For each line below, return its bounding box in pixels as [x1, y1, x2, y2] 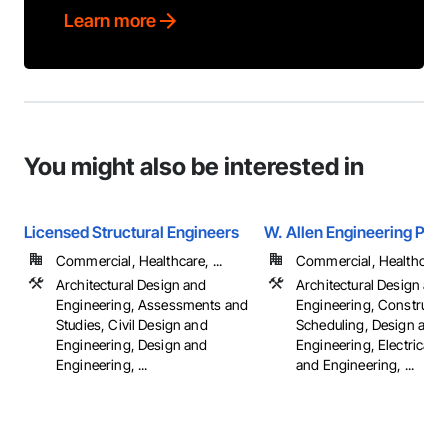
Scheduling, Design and [296, 316, 442, 333]
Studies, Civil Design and [56, 316, 208, 333]
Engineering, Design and [56, 336, 208, 353]
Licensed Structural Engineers [24, 222, 239, 242]
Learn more [64, 10, 156, 31]
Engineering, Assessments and [56, 296, 249, 313]
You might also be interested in [24, 152, 364, 181]
